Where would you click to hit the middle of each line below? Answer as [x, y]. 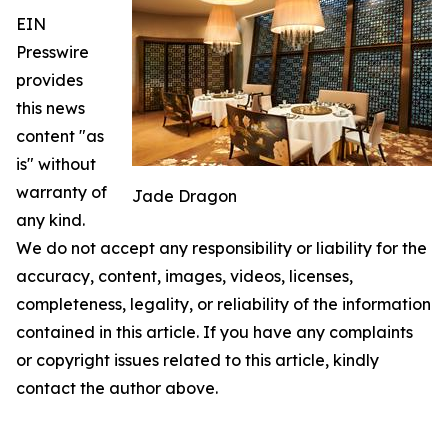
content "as [60, 136]
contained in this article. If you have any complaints [214, 332]
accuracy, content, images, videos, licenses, [184, 276]
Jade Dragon [184, 196]
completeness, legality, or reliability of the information [223, 304]
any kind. [50, 220]
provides [49, 80]
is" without [56, 164]
